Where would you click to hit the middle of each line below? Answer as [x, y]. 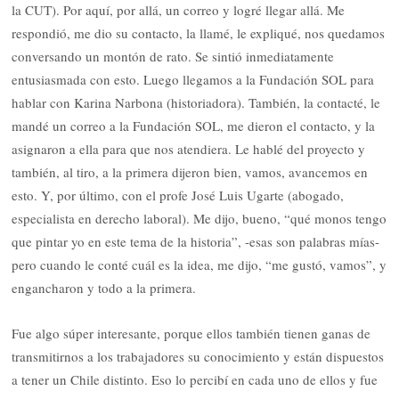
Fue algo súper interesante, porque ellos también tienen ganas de [191, 333]
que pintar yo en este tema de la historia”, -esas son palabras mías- [196, 242]
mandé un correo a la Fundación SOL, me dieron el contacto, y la [194, 126]
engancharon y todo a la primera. [104, 288]
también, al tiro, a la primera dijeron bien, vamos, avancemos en [190, 172]
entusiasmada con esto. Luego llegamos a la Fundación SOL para [193, 80]
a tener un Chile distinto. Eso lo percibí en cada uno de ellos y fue [195, 379]
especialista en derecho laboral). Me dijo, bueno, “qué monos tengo [199, 219]
